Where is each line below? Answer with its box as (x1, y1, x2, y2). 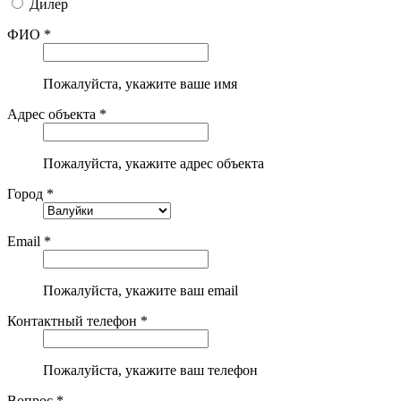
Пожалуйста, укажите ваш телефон (43, 362, 258, 378)
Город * (7, 185, 54, 201)
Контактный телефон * (7, 312, 148, 328)
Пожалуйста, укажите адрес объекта (43, 155, 264, 171)
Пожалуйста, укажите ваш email (43, 282, 238, 298)
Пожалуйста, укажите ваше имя (43, 75, 237, 91)
